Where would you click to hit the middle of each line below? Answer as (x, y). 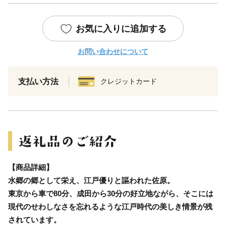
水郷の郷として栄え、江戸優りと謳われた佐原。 (91, 180)
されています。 (35, 219)
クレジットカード (129, 81)
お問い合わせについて (113, 51)
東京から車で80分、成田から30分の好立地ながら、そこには (111, 193)
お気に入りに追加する (121, 29)
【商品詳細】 (31, 167)
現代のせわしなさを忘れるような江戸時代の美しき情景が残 (110, 206)
